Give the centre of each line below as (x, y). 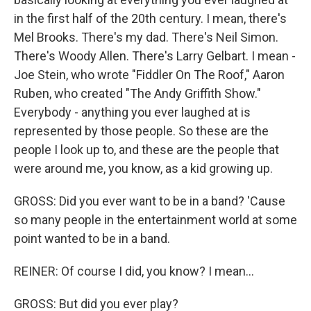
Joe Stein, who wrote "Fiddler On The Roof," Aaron (149, 75)
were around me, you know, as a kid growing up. (143, 168)
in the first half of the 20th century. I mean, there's (150, 18)
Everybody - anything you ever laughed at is (132, 112)
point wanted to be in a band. (92, 238)
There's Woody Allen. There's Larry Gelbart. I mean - (155, 56)
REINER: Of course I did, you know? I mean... (134, 271)
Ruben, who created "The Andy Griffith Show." (137, 93)
